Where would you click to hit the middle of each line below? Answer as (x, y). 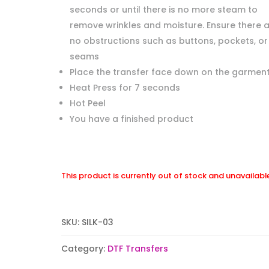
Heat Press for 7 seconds (125, 87)
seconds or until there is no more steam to (163, 9)
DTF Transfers (138, 248)
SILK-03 (97, 222)
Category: (84, 248)
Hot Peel (87, 103)
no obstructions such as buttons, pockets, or (168, 41)
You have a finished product (131, 119)
